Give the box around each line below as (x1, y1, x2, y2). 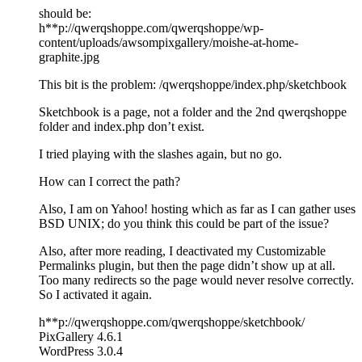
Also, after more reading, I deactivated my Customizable (39, 244, 326, 258)
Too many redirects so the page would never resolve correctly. (39, 273, 354, 287)
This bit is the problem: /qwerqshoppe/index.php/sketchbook (39, 78, 347, 91)
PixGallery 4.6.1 (39, 330, 123, 343)
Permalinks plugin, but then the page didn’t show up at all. (39, 259, 335, 272)
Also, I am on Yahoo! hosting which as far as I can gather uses (39, 202, 356, 216)
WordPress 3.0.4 (39, 344, 123, 358)
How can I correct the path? (39, 175, 180, 188)
